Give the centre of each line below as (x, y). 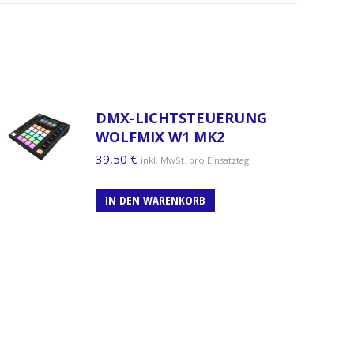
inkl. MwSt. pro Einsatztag (195, 160)
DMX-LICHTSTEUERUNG (181, 117)
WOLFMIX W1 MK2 (160, 136)
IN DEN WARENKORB (155, 200)
